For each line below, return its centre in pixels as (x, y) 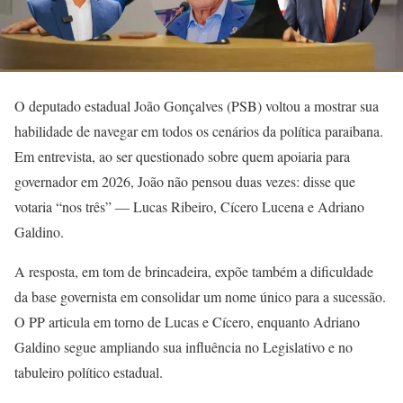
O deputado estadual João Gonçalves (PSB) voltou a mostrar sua (197, 105)
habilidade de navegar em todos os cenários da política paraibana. (199, 130)
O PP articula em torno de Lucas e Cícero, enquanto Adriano (187, 321)
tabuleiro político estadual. (89, 372)
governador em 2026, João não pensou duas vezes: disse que (185, 181)
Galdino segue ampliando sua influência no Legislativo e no (184, 346)
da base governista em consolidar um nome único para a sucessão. (200, 296)
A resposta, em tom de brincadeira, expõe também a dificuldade (194, 271)
